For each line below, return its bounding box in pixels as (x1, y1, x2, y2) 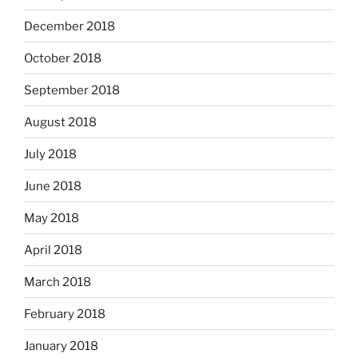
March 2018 (24, 274, 91, 289)
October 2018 (24, 50, 101, 66)
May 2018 (24, 210, 79, 225)
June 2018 (24, 178, 82, 193)
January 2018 (24, 338, 98, 353)
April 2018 (24, 242, 82, 257)
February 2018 (24, 306, 105, 321)
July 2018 (24, 146, 77, 161)
